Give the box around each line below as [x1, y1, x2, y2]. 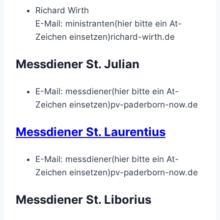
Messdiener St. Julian [16, 56, 139, 71]
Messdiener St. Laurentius [16, 124, 165, 139]
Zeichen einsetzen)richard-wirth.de [35, 31, 175, 42]
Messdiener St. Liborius [16, 192, 151, 207]
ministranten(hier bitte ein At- [65, 18, 182, 28]
